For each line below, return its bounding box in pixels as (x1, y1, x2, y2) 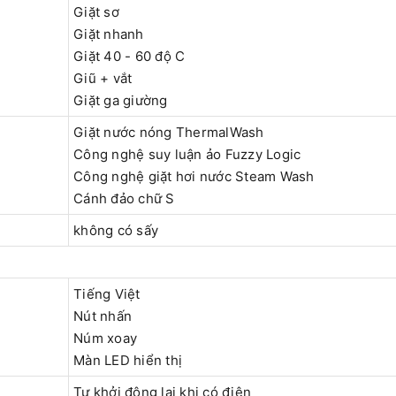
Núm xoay (73, 330, 137, 347)
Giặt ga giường (73, 92, 168, 110)
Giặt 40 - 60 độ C (73, 48, 186, 65)
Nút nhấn (73, 308, 132, 325)
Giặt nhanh (73, 26, 144, 43)
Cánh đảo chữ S (73, 190, 175, 208)
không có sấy (73, 222, 158, 240)
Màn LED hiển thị (73, 352, 182, 369)
